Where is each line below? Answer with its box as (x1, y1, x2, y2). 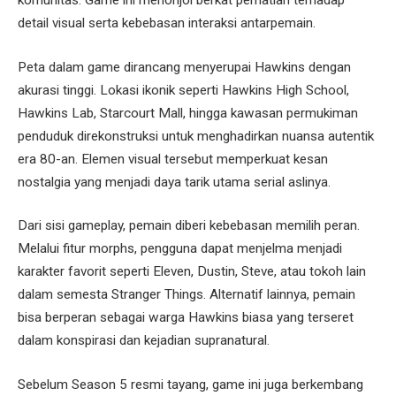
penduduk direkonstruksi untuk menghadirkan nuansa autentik (18, 127, 374, 144)
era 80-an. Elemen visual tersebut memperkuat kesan (18, 150, 328, 167)
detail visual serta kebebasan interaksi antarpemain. (18, 14, 316, 31)
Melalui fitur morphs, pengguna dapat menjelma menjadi (18, 240, 342, 257)
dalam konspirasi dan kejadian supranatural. (18, 332, 270, 349)
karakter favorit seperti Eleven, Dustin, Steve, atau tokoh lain (18, 263, 366, 280)
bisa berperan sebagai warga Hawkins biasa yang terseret (18, 309, 354, 326)
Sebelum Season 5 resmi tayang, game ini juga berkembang (18, 376, 363, 392)
